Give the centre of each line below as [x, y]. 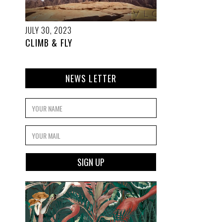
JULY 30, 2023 [49, 30]
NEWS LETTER [91, 78]
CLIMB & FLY [49, 43]
